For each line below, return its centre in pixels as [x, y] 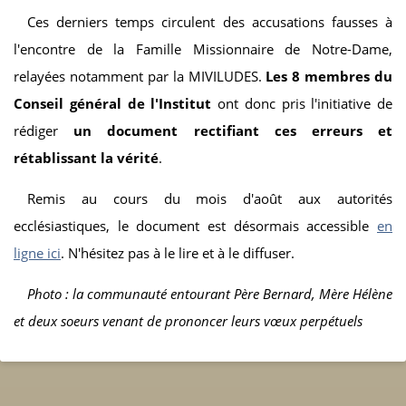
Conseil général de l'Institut [113, 103]
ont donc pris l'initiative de [302, 103]
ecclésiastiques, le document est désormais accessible [195, 225]
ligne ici [37, 252]
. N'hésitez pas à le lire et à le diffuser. [178, 252]
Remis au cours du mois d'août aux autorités [210, 198]
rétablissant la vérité [86, 157]
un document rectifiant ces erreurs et [225, 130]
